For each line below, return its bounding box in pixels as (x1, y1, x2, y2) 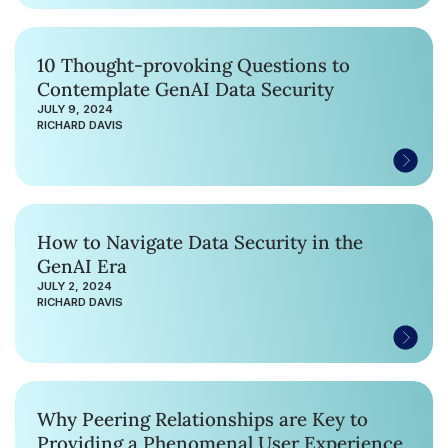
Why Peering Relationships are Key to (37, 406, 368, 431)
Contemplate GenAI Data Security (155, 76, 334, 101)
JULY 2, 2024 (37, 278, 112, 293)
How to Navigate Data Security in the (37, 229, 363, 254)
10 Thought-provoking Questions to (37, 52, 350, 77)
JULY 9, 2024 (37, 101, 113, 116)
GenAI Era (37, 253, 127, 278)
